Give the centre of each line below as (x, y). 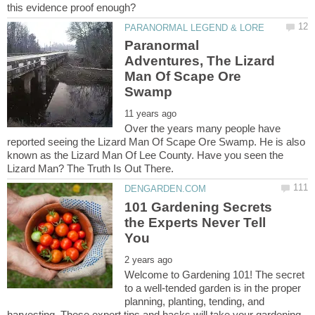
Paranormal (162, 46)
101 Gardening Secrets (199, 207)
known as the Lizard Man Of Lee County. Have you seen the (145, 155)
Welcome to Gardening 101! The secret (215, 274)
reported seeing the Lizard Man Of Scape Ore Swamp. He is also (156, 142)
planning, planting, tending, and (195, 301)
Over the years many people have (203, 129)
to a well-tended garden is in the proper (213, 288)
